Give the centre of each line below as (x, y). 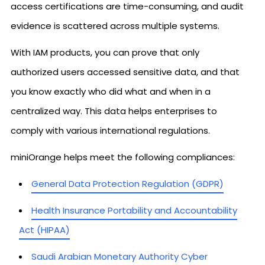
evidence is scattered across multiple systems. (115, 25)
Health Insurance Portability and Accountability (134, 210)
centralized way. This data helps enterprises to (114, 111)
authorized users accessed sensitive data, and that (125, 72)
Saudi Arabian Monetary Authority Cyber (119, 256)
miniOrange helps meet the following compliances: (123, 157)
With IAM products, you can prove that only (105, 52)
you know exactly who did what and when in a (111, 91)
